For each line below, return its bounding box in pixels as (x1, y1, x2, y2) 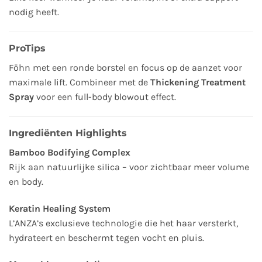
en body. (9, 175, 43, 187)
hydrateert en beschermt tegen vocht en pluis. (9, 232, 204, 243)
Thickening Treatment (150, 77, 246, 88)
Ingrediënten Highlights (9, 127, 127, 139)
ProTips (9, 43, 46, 54)
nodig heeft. (9, 6, 59, 18)
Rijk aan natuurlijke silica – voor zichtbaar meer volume (9, 161, 249, 173)
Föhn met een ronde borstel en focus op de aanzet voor (9, 62, 242, 74)
